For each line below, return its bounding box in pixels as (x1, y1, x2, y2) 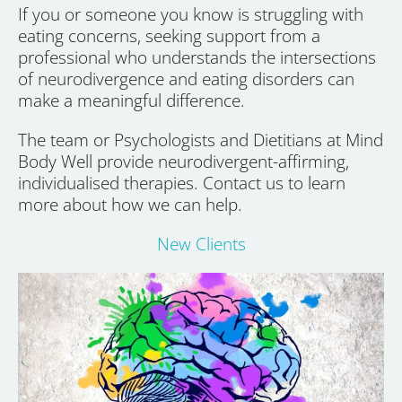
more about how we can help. (18, 192, 242, 216)
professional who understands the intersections (18, 45, 376, 69)
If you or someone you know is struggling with (18, 2, 363, 26)
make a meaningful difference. (18, 88, 245, 112)
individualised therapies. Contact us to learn (18, 170, 345, 195)
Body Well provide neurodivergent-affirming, (18, 149, 349, 173)
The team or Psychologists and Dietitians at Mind (18, 127, 383, 152)
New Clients (156, 232, 246, 256)
